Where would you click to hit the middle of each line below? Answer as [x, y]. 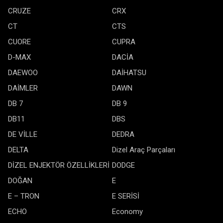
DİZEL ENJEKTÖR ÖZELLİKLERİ [59, 165]
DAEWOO [23, 73]
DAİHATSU [129, 73]
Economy [127, 212]
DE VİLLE [23, 134]
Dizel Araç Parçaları [144, 150]
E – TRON [24, 196]
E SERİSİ [126, 196]
